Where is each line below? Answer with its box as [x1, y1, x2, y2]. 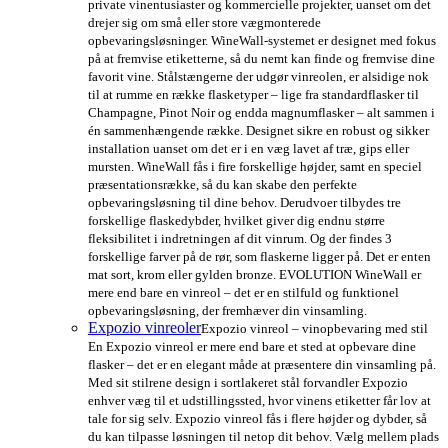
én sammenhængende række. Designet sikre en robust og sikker [88, 123, 429, 139]
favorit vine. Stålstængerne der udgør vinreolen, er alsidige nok [88, 69, 429, 85]
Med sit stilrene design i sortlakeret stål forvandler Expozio [88, 375, 408, 391]
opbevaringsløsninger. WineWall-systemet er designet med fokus [88, 33, 436, 49]
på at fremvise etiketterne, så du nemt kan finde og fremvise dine [88, 51, 435, 67]
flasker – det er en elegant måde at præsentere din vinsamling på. [88, 357, 436, 373]
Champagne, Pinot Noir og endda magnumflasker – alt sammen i [88, 105, 435, 121]
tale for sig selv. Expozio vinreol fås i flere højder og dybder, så [88, 411, 427, 427]
